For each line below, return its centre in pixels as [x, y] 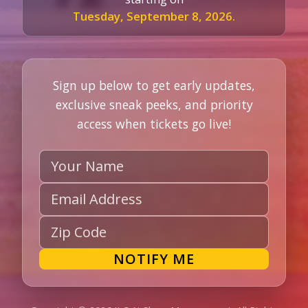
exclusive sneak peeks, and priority [154, 104]
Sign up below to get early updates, [154, 85]
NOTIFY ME [154, 258]
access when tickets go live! [154, 123]
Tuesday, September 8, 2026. [154, 16]
